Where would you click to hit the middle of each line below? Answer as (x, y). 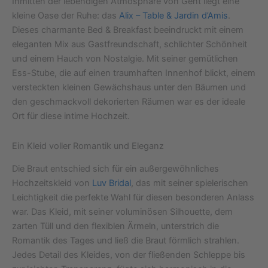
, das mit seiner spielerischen (190, 183)
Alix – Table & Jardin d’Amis (173, 16)
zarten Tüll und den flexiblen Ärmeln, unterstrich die (115, 226)
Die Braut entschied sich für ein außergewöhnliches (115, 169)
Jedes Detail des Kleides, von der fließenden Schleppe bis (129, 255)
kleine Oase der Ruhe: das (66, 16)
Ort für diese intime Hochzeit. (71, 116)
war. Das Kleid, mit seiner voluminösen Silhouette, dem (122, 212)
